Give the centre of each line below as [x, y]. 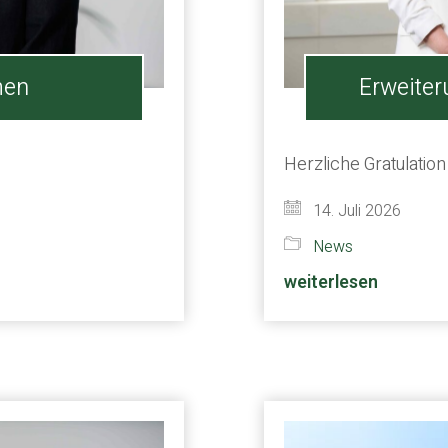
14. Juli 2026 [355, 211]
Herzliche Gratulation [365, 164]
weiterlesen [331, 282]
